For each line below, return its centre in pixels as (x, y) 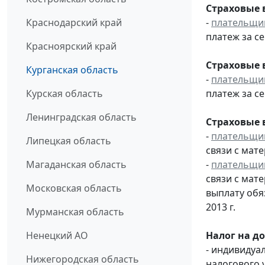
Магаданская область (76, 165)
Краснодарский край (74, 23)
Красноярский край (71, 46)
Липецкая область (69, 141)
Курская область (64, 94)
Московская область (74, 188)
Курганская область (72, 70)
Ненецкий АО (57, 236)
